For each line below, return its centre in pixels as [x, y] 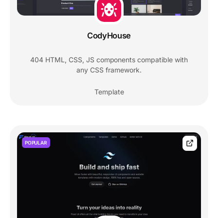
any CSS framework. [109, 70]
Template [109, 92]
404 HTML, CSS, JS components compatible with [109, 60]
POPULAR [36, 143]
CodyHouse [109, 36]
